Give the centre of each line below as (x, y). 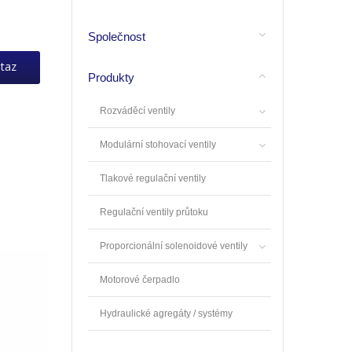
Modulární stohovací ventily (158, 145)
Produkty (111, 77)
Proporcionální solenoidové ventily (174, 246)
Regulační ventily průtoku (154, 212)
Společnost (117, 37)
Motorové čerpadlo (140, 280)
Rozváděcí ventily (137, 111)
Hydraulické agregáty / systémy (166, 313)
